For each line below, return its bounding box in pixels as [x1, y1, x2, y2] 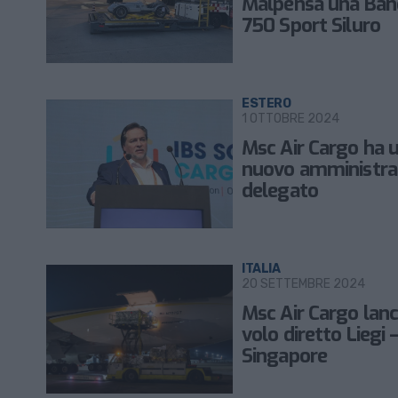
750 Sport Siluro [242, 12, 380, 38]
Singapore [242, 343, 328, 369]
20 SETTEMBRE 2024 [242, 276, 365, 291]
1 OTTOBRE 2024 [242, 111, 339, 126]
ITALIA [242, 261, 281, 276]
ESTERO [242, 96, 291, 111]
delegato [242, 178, 318, 203]
